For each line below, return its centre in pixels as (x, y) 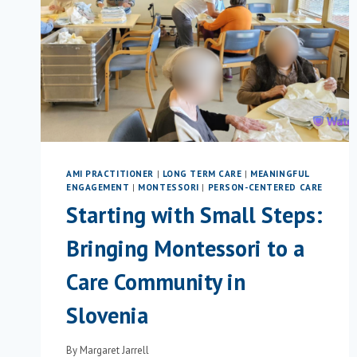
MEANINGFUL (280, 173)
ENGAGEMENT (98, 187)
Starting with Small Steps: (194, 215)
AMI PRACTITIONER (110, 173)
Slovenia (107, 316)
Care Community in (156, 282)
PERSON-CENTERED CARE (265, 187)
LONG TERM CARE (202, 173)
